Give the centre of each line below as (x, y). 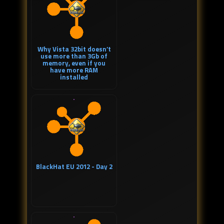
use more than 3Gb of (74, 56)
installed (74, 77)
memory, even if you (74, 63)
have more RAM (74, 70)
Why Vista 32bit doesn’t (74, 49)
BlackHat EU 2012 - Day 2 (74, 167)
